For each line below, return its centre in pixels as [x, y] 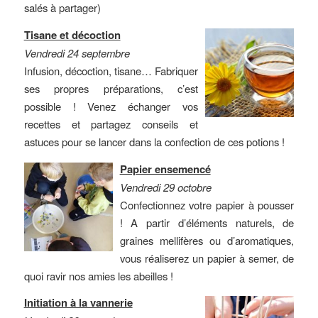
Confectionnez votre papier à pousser [207, 204]
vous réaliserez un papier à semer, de [207, 258]
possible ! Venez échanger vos [111, 106]
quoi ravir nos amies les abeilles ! [98, 275]
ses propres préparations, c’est [111, 89]
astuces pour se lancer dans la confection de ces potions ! [154, 142]
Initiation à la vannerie [78, 303]
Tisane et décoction [72, 35]
